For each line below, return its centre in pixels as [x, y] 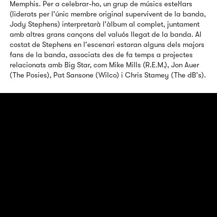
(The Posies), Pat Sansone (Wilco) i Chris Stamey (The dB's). [108, 75]
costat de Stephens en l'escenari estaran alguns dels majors [107, 45]
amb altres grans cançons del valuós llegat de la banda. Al [106, 34]
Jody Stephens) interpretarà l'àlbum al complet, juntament [105, 24]
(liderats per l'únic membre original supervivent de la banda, [108, 14]
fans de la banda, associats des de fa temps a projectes [101, 55]
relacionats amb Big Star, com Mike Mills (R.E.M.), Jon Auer [104, 65]
